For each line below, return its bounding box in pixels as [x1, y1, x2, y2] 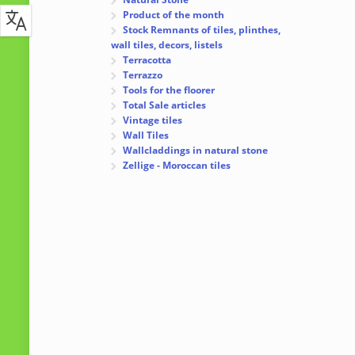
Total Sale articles [123, 98, 207, 113]
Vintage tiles [123, 113, 183, 128]
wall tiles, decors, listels [111, 38, 223, 52]
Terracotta [123, 53, 172, 67]
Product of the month [123, 8, 225, 22]
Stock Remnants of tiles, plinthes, [123, 23, 281, 37]
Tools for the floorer [123, 83, 216, 97]
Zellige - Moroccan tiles [123, 158, 231, 173]
